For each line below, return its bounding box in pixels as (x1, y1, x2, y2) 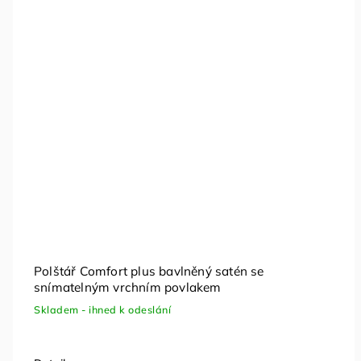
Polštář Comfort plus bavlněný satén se (34, 263, 264, 280)
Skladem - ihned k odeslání (34, 303, 171, 317)
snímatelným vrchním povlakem (34, 280, 222, 296)
